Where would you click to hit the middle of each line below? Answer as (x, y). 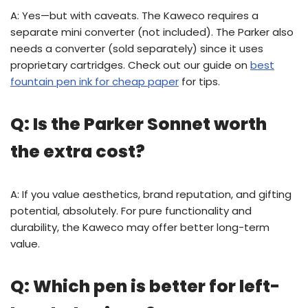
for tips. (199, 81)
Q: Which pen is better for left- (145, 286)
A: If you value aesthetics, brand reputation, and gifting (151, 194)
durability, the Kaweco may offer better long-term (140, 227)
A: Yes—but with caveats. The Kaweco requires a (134, 15)
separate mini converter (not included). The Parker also (152, 32)
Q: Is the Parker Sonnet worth (139, 124)
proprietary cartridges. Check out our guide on (130, 65)
